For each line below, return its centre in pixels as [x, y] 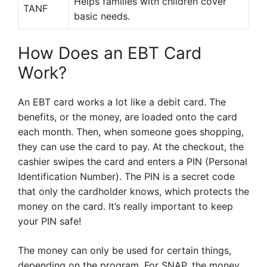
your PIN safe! [49, 221]
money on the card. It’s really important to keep [125, 206]
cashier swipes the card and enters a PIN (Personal [133, 162]
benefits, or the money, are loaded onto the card [128, 117]
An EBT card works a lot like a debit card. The [122, 102]
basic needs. [102, 16]
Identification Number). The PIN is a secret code [126, 176]
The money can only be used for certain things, [125, 250]
